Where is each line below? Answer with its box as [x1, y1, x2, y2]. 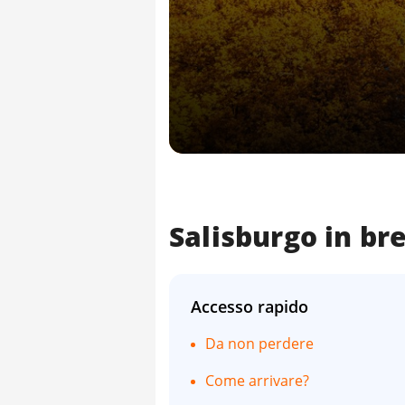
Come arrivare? [205, 370, 309, 391]
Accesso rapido [191, 295, 308, 317]
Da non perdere [205, 333, 314, 353]
